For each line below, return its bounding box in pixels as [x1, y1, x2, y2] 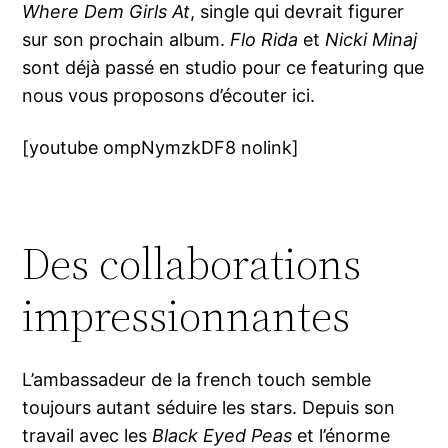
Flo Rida [230, 29, 299, 51]
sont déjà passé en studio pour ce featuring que [22, 57, 425, 79]
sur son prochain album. [22, 29, 231, 51]
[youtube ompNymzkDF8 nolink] [22, 137, 300, 159]
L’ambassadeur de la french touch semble [22, 369, 372, 391]
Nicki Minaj [325, 29, 418, 51]
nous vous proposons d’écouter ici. [22, 85, 316, 107]
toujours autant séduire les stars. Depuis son [22, 397, 396, 419]
